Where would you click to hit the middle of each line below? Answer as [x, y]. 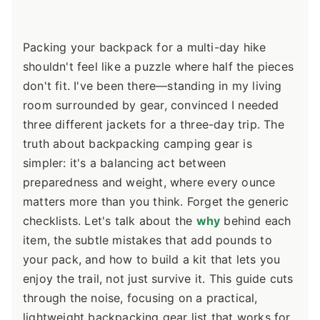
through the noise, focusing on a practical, [140, 298]
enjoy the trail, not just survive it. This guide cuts [158, 279]
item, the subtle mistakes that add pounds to [147, 240]
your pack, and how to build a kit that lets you [152, 259]
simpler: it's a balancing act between [125, 163]
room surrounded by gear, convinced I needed [151, 105]
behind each [256, 221]
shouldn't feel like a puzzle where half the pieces [159, 66]
